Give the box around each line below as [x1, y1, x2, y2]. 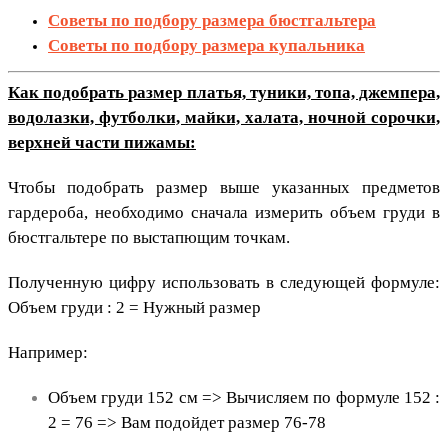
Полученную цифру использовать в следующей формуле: [8, 272, 440, 292]
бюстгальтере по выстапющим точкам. [8, 227, 290, 247]
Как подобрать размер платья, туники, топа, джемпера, [8, 82, 440, 102]
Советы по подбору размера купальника [48, 36, 365, 55]
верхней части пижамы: [8, 132, 196, 152]
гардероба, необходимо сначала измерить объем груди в [8, 202, 440, 222]
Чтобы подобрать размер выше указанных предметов [8, 177, 440, 197]
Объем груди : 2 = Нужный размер [8, 297, 261, 317]
